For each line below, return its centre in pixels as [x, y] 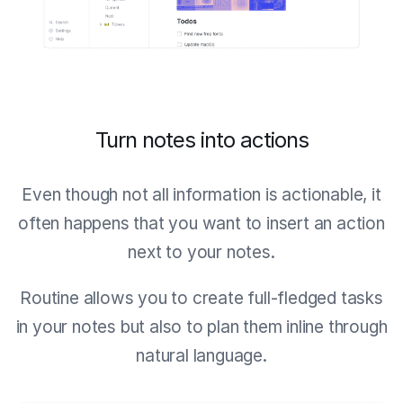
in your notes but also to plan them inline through [201, 327]
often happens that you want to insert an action [201, 223]
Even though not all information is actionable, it [201, 194]
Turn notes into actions [201, 139]
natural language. [201, 355]
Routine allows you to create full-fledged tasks [201, 298]
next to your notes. [201, 252]
